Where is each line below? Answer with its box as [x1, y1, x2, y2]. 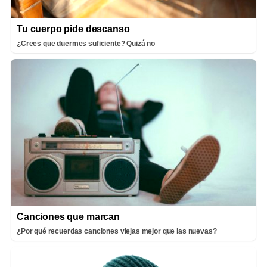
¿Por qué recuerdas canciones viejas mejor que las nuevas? [17, 227, 217, 235]
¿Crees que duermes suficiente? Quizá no [17, 39, 156, 48]
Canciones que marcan [17, 212, 120, 222]
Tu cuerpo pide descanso [17, 23, 130, 34]
